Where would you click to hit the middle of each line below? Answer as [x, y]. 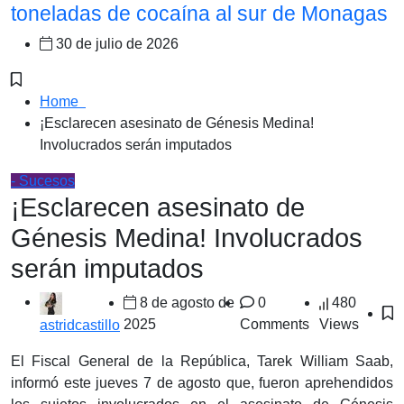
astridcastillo [80, 325]
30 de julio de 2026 [115, 44]
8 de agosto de [186, 303]
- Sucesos [43, 181]
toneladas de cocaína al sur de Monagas [199, 14]
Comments [275, 325]
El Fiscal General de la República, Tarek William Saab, [202, 361]
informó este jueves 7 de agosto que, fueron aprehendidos [202, 382]
